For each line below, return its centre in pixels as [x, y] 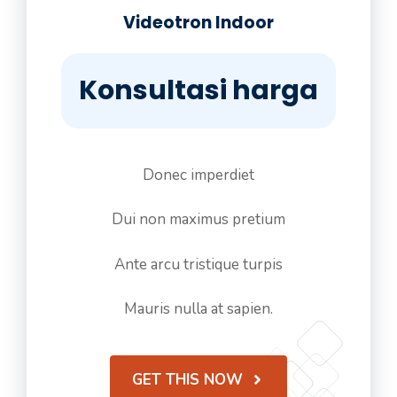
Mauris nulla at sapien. [198, 309]
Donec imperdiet [198, 175]
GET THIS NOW [187, 380]
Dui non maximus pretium [198, 219]
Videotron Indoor [198, 22]
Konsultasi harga [198, 90]
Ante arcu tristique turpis [198, 264]
